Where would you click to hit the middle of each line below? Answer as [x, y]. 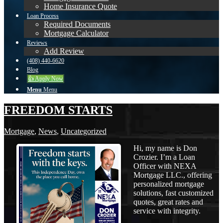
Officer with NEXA [165, 166]
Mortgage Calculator [76, 33]
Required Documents [77, 24]
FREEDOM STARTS [58, 110]
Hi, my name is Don [165, 148]
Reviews [37, 43]
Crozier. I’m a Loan [164, 157]
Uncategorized [84, 131]
